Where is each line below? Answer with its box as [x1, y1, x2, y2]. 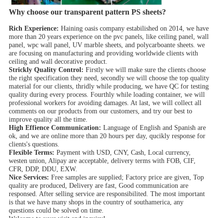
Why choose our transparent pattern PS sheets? [8, 8, 166, 17]
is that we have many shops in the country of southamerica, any [8, 199, 183, 206]
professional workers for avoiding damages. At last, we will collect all [8, 99, 201, 107]
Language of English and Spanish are [101, 124, 206, 132]
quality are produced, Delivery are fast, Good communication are [8, 182, 188, 190]
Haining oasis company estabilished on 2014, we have [58, 25, 209, 33]
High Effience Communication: [8, 124, 101, 132]
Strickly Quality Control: [8, 66, 86, 74]
